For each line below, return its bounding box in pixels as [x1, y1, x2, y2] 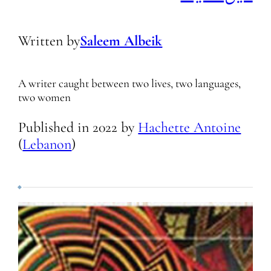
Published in [18, 118, 93, 136]
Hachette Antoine [138, 118, 241, 136]
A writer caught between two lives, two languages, [18, 76, 241, 91]
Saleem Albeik [80, 32, 163, 50]
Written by [18, 32, 80, 50]
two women [18, 90, 71, 105]
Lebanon [22, 135, 72, 153]
